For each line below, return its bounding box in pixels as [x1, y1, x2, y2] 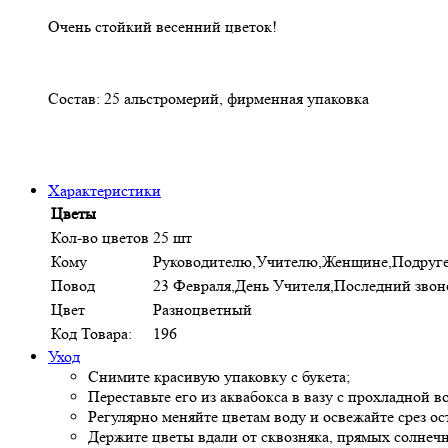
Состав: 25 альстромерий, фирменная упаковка [48, 88, 369, 108]
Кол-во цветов [51, 227, 149, 247]
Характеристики [48, 180, 161, 200]
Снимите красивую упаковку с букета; [88, 366, 350, 386]
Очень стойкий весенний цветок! [48, 16, 277, 36]
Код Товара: [51, 323, 132, 343]
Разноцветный [153, 299, 252, 319]
